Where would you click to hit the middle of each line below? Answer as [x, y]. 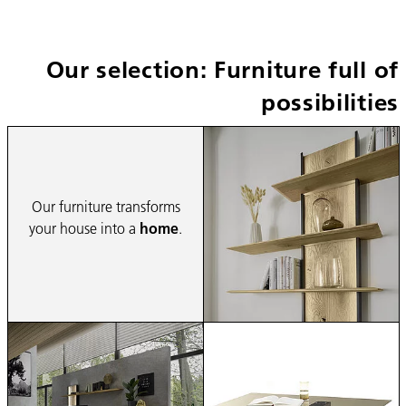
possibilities [329, 103]
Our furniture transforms [106, 206]
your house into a [84, 227]
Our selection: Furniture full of [222, 70]
